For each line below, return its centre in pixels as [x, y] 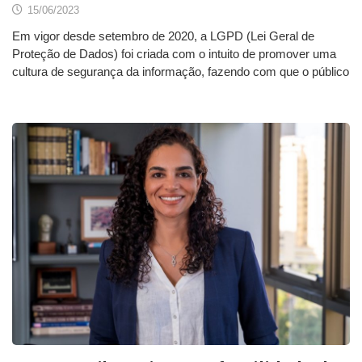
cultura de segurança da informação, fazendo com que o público [181, 71]
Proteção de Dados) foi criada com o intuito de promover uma [174, 53]
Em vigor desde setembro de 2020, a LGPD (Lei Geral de [163, 36]
